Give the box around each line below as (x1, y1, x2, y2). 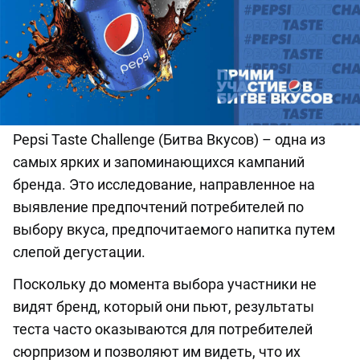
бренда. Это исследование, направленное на (13, 176, 315, 194)
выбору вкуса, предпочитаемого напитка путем (13, 221, 335, 239)
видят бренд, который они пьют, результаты (13, 298, 314, 316)
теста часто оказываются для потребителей (13, 321, 313, 338)
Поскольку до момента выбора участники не (13, 276, 317, 293)
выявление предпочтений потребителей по (13, 198, 304, 216)
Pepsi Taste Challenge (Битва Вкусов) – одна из (13, 131, 325, 149)
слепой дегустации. (13, 243, 145, 261)
